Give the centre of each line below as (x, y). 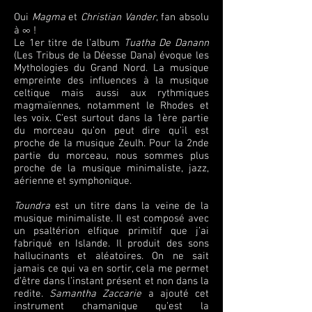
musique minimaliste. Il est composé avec (111, 219)
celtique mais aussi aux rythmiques (111, 93)
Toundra (32, 206)
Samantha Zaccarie (96, 294)
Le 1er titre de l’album (69, 43)
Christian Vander (118, 17)
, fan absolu (182, 17)
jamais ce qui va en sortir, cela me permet (111, 269)
